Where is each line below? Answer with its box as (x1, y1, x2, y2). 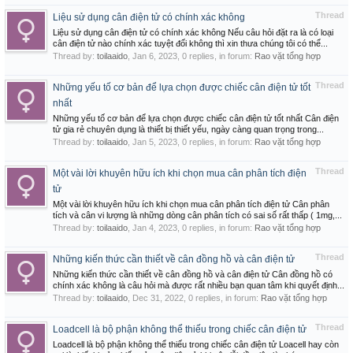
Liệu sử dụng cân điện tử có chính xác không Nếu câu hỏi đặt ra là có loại (53, 28, 333, 37)
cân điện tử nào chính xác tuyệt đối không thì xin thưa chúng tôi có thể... (53, 39, 328, 48)
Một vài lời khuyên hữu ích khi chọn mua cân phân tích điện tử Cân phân (53, 199, 329, 209)
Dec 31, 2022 (132, 293, 184, 303)
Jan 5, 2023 (132, 137, 177, 147)
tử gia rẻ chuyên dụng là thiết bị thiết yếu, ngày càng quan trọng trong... (53, 124, 324, 134)
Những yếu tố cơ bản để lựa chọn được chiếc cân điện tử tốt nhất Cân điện (53, 113, 339, 123)
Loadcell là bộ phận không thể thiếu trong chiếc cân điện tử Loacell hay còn (53, 340, 339, 349)
